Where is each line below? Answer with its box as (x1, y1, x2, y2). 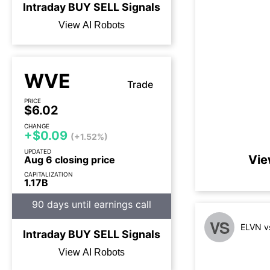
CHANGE (24, 122, 49, 130)
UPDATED (24, 148, 51, 155)
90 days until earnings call (32, 198, 151, 210)
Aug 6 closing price (24, 154, 115, 166)
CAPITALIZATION (24, 171, 73, 178)
